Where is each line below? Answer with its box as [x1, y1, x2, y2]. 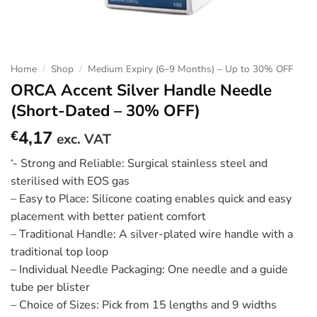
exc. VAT [57, 129, 111, 149]
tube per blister [11, 279, 90, 295]
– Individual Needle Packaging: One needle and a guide [11, 261, 288, 277]
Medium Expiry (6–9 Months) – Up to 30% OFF [88, 62, 294, 76]
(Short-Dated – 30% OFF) [11, 99, 200, 122]
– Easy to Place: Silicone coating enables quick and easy [11, 190, 292, 207]
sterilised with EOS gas [11, 173, 129, 189]
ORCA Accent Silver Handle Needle [11, 79, 272, 101]
